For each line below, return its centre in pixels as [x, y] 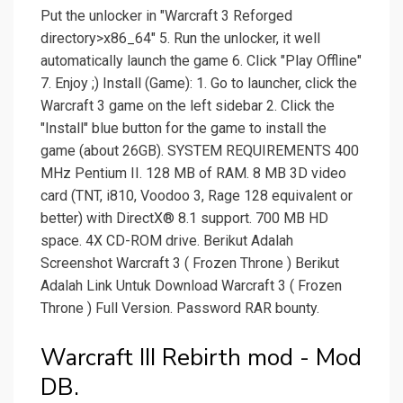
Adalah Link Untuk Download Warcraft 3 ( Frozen [191, 286]
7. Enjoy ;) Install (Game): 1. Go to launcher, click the [199, 84]
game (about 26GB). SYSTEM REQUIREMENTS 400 [200, 151]
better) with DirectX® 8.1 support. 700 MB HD [184, 219]
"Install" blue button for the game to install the [184, 129]
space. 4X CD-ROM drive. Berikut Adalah [167, 241]
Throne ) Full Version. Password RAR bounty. [180, 309]
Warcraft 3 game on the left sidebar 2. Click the [188, 106]
